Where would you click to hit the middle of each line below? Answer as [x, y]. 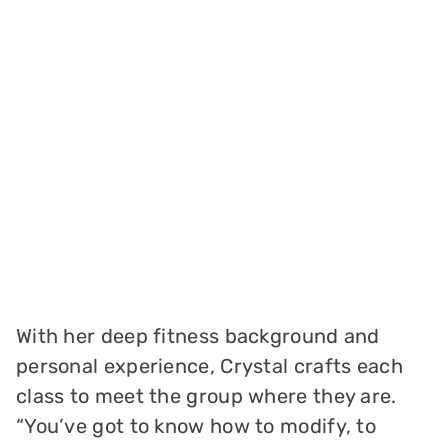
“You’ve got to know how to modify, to [196, 426]
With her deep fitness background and [197, 336]
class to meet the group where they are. [206, 396]
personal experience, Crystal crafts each [209, 366]
